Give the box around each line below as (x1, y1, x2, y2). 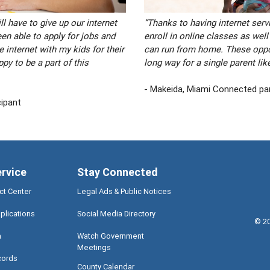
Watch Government (77, 231, 145, 242)
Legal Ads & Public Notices (77, 186, 172, 197)
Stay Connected (77, 165, 159, 180)
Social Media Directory (77, 209, 156, 219)
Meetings (77, 242, 111, 253)
